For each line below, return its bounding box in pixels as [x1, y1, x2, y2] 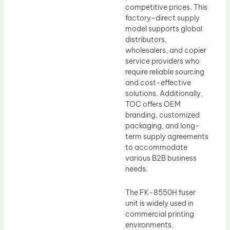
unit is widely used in [125, 198, 194, 208]
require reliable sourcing [125, 67, 204, 77]
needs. [125, 164, 148, 174]
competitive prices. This [125, 3, 207, 12]
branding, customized [125, 110, 200, 120]
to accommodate [125, 143, 187, 152]
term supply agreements [125, 132, 208, 142]
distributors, [125, 35, 167, 45]
